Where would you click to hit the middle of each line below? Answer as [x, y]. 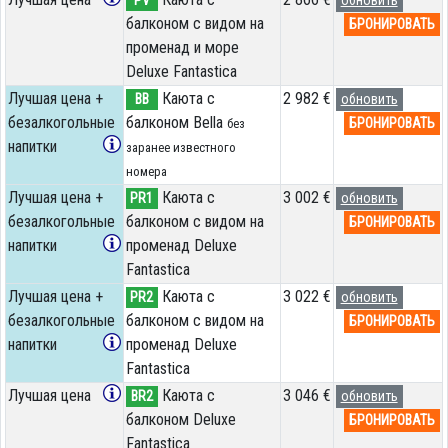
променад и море [182, 47]
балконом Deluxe [180, 419]
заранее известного [180, 147]
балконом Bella [176, 122]
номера [146, 171]
